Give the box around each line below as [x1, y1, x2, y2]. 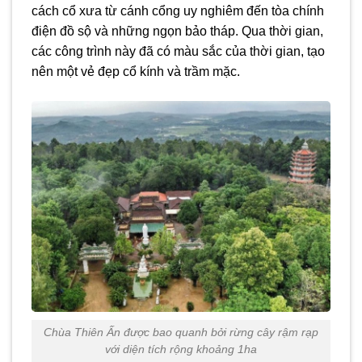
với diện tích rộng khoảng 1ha [105, 343, 257, 356]
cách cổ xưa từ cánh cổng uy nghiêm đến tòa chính [32, 3, 324, 18]
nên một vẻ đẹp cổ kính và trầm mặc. [32, 64, 240, 78]
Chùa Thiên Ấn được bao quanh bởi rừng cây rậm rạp [44, 326, 318, 339]
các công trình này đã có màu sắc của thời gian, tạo [32, 44, 325, 58]
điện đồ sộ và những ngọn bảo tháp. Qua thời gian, [32, 23, 323, 38]
